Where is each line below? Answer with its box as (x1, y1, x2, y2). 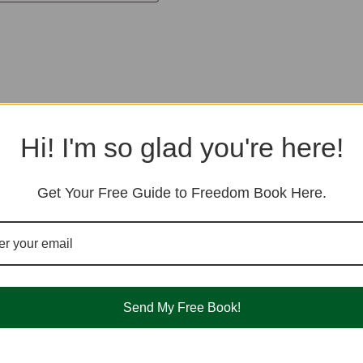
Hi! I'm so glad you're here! (19, 131, 344, 163)
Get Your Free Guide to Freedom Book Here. (36, 184, 327, 201)
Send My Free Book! (122, 300, 241, 314)
